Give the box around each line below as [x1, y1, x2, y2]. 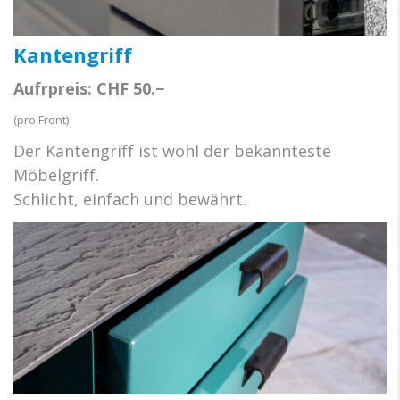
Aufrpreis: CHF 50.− [13, 77, 164, 99]
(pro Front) [13, 111, 69, 128]
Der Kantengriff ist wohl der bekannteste [13, 139, 331, 162]
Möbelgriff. [13, 163, 99, 186]
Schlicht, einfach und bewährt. [13, 187, 246, 210]
